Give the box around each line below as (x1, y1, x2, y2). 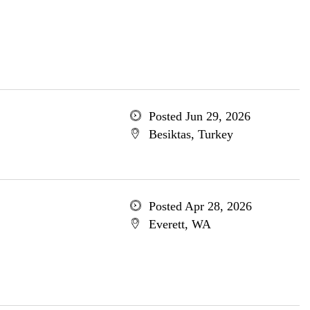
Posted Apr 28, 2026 (148, 199, 252, 213)
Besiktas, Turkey (148, 127, 233, 141)
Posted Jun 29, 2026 (148, 109, 250, 123)
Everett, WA (148, 217, 211, 231)
